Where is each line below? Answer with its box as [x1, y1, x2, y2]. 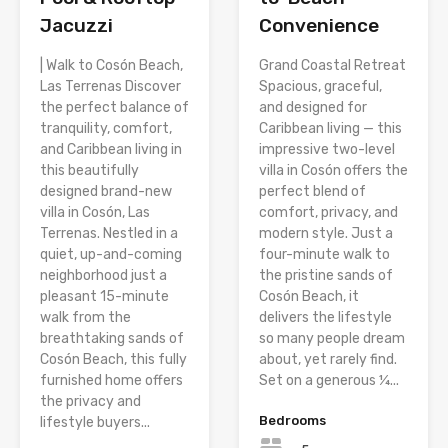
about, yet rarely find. [259, 351, 397, 369]
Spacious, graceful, [259, 78, 382, 96]
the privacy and [40, 393, 141, 411]
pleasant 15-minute [40, 288, 169, 306]
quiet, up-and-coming [40, 246, 182, 264]
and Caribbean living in [40, 141, 182, 159]
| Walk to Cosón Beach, [40, 57, 183, 75]
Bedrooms [259, 413, 326, 429]
